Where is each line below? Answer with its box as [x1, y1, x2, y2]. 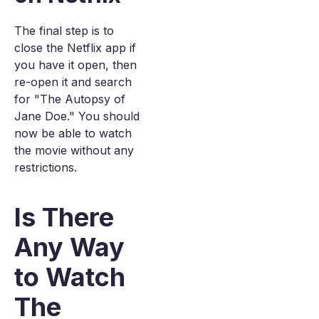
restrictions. [14, 160, 77, 174]
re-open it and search [14, 75, 132, 89]
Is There [14, 202, 114, 233]
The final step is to [14, 23, 114, 38]
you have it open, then [14, 58, 137, 72]
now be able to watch [14, 126, 132, 140]
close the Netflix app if [14, 41, 136, 55]
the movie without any [14, 143, 134, 157]
